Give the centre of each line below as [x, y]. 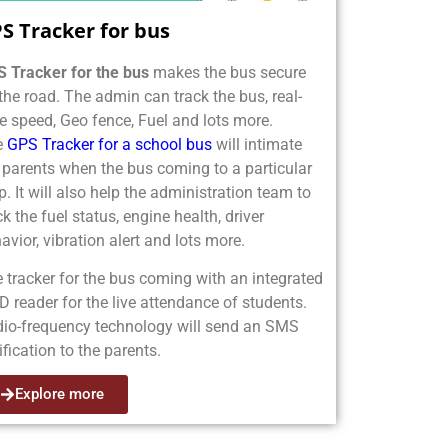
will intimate [256, 144]
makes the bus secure [227, 72]
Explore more [59, 394]
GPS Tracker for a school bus [109, 144]
